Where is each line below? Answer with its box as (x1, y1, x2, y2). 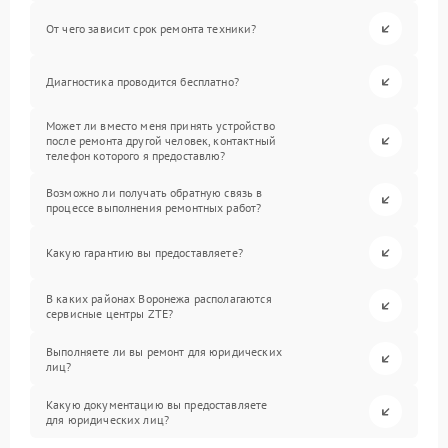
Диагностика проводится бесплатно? (46, 74, 239, 89)
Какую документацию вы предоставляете (46, 396, 268, 412)
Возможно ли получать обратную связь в (46, 184, 263, 200)
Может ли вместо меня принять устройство (46, 118, 275, 133)
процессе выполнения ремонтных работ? (46, 199, 262, 215)
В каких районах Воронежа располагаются (46, 290, 272, 306)
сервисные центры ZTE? (46, 305, 174, 321)
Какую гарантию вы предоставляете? (46, 245, 243, 260)
